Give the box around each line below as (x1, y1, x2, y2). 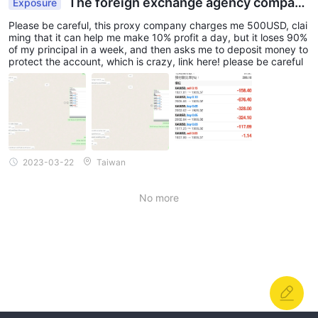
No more (139, 192, 179, 204)
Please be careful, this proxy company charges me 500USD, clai (9, 18, 307, 31)
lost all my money (9, 10, 115, 26)
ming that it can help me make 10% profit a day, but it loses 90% (9, 31, 307, 43)
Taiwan (97, 156, 126, 168)
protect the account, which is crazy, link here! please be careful (9, 55, 303, 67)
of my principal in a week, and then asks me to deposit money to (9, 43, 308, 55)
